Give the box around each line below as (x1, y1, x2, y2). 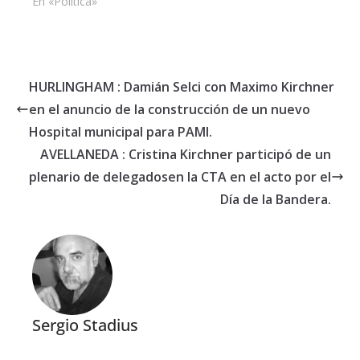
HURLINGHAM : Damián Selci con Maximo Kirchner (29, 78, 334, 96)
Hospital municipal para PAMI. (29, 123, 212, 141)
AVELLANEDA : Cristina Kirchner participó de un (40, 145, 331, 164)
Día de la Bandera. (220, 190, 331, 209)
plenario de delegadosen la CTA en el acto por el (29, 168, 331, 186)
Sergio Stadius (32, 314, 138, 337)
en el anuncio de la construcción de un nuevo (29, 100, 310, 119)
